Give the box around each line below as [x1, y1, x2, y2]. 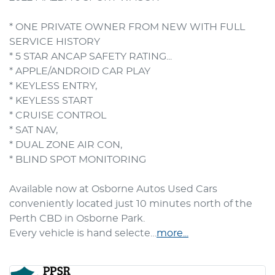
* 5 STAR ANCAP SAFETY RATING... [9, 52, 174, 62]
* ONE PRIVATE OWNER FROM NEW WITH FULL [9, 22, 245, 33]
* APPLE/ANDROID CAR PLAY [9, 66, 150, 77]
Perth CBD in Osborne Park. [9, 214, 145, 224]
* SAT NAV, [9, 125, 60, 136]
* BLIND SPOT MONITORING [9, 155, 146, 165]
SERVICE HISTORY [9, 37, 100, 47]
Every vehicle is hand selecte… [9, 228, 157, 239]
